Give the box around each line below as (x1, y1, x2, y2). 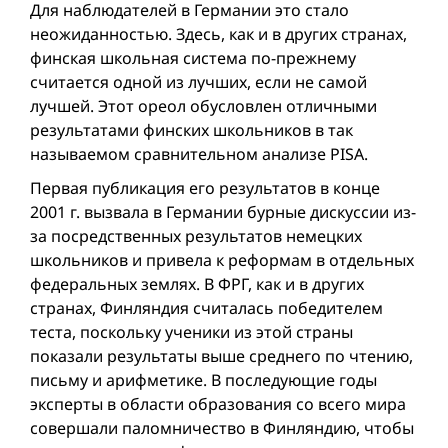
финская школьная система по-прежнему (30, 47, 356, 70)
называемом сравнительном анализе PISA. (30, 143, 368, 166)
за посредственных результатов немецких (30, 225, 362, 248)
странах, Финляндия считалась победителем (30, 297, 383, 320)
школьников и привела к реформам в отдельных (30, 249, 414, 272)
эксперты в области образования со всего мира (30, 393, 406, 416)
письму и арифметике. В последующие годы (30, 369, 377, 392)
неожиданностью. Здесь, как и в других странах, (30, 23, 407, 46)
